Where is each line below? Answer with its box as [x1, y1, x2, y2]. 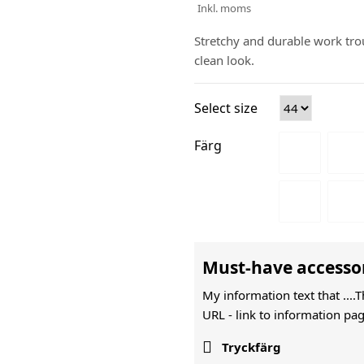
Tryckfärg [219, 339, 281, 356]
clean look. [194, 52, 254, 68]
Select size [194, 99, 258, 117]
